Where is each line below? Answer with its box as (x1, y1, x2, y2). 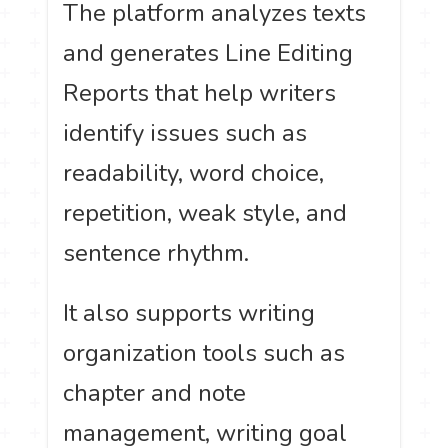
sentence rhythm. (63, 237, 250, 270)
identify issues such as (63, 117, 308, 150)
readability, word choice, (63, 157, 325, 190)
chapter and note (63, 376, 247, 409)
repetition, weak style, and (63, 197, 348, 230)
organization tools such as (63, 336, 346, 369)
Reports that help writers (63, 77, 337, 110)
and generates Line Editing (63, 37, 354, 70)
